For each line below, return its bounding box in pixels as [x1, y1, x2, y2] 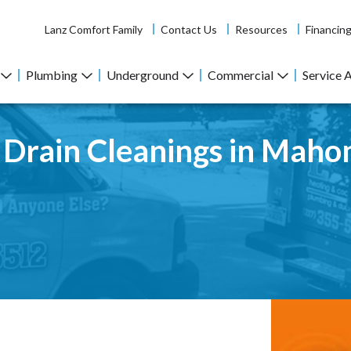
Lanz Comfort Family [44, 22, 143, 36]
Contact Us [160, 22, 217, 36]
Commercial [208, 67, 273, 83]
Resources [234, 22, 288, 36]
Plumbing [26, 67, 78, 83]
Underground [107, 67, 179, 83]
